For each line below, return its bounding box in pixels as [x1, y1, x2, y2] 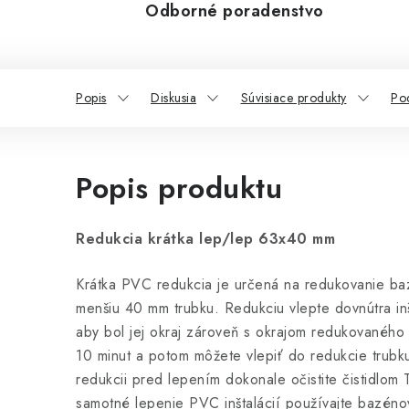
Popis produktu [76, 167, 282, 209]
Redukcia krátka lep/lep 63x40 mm [76, 228, 335, 249]
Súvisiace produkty [240, 89, 347, 107]
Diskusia [151, 89, 196, 107]
